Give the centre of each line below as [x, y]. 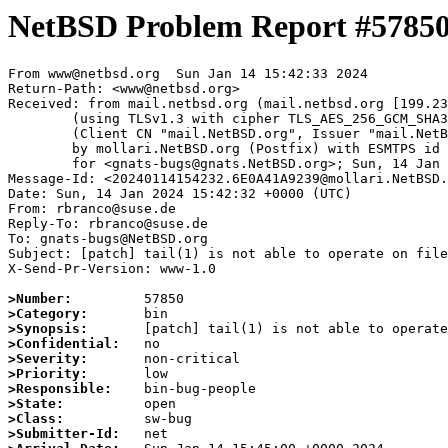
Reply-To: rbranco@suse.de [108, 224]
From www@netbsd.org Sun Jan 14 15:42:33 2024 [188, 74]
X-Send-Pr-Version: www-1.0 [112, 269]
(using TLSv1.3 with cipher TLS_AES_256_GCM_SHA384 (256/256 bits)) [40, 119]
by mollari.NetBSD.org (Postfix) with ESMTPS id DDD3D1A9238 [40, 149]
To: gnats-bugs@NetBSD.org [108, 239]
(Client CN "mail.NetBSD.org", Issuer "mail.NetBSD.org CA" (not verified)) [40, 134]
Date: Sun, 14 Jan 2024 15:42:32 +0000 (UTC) [180, 194]
